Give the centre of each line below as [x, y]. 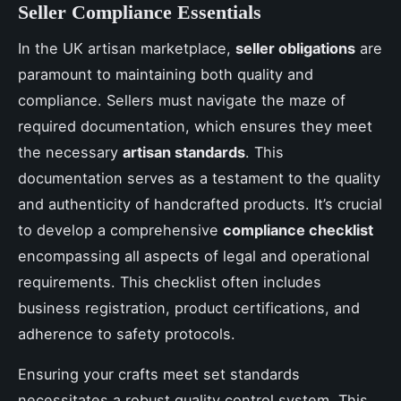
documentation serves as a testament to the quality [199, 179]
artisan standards [184, 153]
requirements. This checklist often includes [170, 282]
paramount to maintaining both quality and [166, 75]
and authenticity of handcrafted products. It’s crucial [200, 205]
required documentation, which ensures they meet [195, 127]
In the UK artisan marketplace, [127, 49]
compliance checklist [298, 230]
